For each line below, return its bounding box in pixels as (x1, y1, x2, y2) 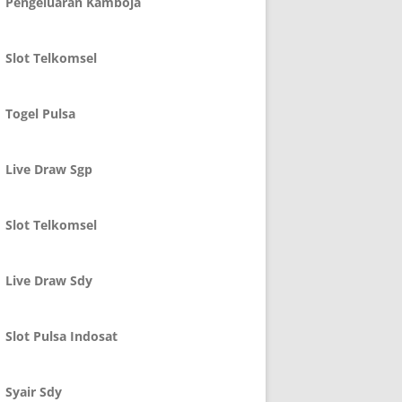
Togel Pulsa (5, 105, 75, 122)
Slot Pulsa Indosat (5, 328, 118, 345)
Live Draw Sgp (5, 161, 92, 178)
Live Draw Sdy (5, 272, 92, 289)
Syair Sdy (5, 383, 62, 400)
